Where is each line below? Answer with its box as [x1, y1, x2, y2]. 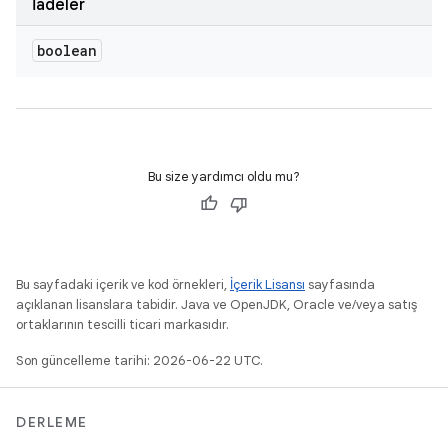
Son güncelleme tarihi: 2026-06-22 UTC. [16, 352, 263, 369]
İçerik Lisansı [230, 276, 305, 293]
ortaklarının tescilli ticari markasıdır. [16, 316, 229, 333]
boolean [37, 41, 97, 60]
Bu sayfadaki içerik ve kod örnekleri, [16, 276, 230, 293]
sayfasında [305, 276, 375, 293]
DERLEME [16, 413, 88, 431]
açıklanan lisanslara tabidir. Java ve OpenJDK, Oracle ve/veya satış [16, 296, 417, 313]
